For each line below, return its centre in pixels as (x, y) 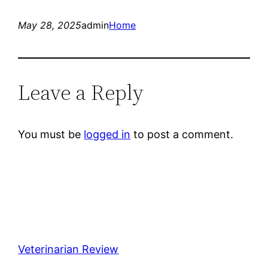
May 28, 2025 (50, 25)
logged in (107, 134)
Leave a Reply (81, 92)
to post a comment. (182, 134)
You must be (51, 134)
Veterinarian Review (68, 249)
